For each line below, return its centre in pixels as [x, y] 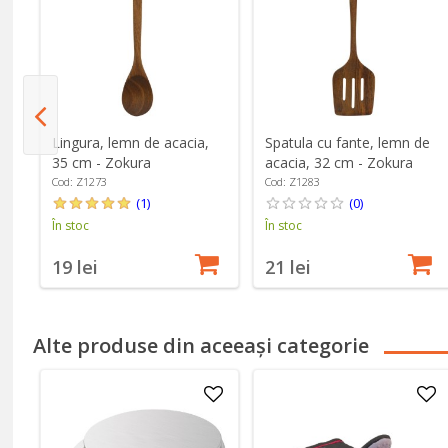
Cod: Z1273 [79, 182]
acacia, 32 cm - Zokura [338, 163]
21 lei [287, 267]
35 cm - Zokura [101, 163]
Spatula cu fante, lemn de [347, 143]
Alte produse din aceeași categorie [201, 345]
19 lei [74, 267]
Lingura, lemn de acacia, [130, 143]
